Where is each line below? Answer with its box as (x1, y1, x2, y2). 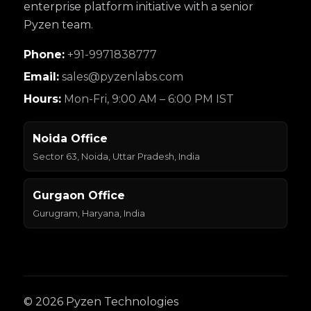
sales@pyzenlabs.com (59, 70, 183, 83)
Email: (24, 70, 59, 83)
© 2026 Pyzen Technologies (24, 295, 178, 308)
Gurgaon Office (33, 189, 125, 202)
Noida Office (33, 132, 108, 145)
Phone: (24, 48, 65, 61)
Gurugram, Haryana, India (33, 208, 145, 219)
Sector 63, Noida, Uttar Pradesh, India (33, 151, 200, 162)
